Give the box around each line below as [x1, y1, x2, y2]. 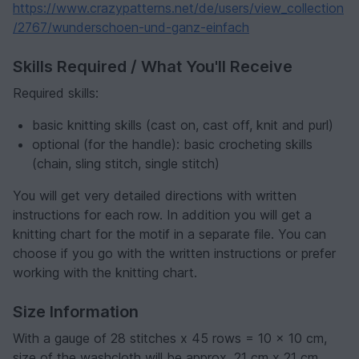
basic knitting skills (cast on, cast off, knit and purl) [32, 117, 333, 134]
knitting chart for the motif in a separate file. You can [13, 226, 326, 243]
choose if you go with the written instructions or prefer [13, 245, 336, 262]
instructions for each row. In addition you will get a [13, 207, 312, 224]
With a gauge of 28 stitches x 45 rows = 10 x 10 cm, [13, 330, 327, 347]
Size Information [13, 302, 139, 322]
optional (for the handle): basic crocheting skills [32, 136, 313, 153]
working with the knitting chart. [13, 264, 197, 281]
